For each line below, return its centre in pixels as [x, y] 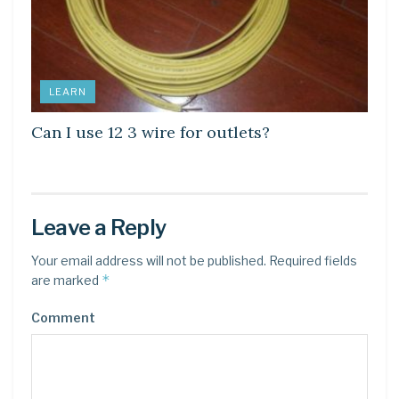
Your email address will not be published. [149, 261]
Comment [63, 318]
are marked [66, 281]
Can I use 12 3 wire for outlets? [151, 133]
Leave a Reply [99, 228]
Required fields [312, 261]
